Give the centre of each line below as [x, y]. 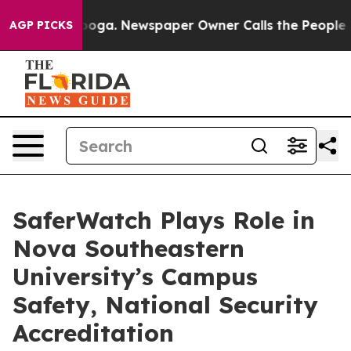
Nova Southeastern [128, 248]
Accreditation [93, 333]
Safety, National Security [165, 305]
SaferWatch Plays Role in [164, 220]
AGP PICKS [41, 25]
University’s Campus [135, 277]
